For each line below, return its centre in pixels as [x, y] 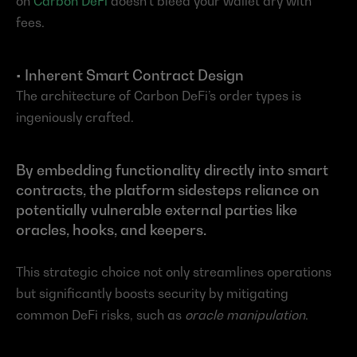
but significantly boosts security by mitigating [152, 294]
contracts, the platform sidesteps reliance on [168, 190]
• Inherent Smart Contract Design [130, 76]
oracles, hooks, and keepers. [111, 230]
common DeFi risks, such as [100, 315]
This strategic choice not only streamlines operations [174, 272]
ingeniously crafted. [75, 118]
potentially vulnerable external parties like [157, 210]
